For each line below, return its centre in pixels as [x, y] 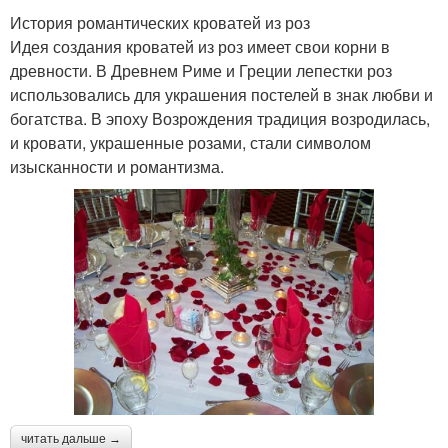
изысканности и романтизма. [117, 167]
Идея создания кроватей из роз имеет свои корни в [200, 47]
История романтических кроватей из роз [160, 23]
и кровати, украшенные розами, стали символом [190, 143]
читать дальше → [71, 438]
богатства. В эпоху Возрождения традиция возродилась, [220, 119]
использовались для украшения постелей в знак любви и [221, 95]
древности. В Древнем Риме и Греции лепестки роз [201, 71]
